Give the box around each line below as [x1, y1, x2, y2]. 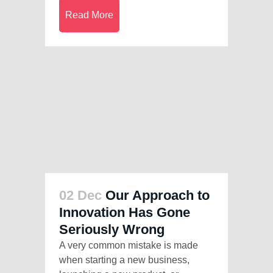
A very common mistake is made [59, 240, 198, 251]
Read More [65, 10, 113, 21]
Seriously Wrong [59, 222, 165, 238]
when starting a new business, [59, 255, 190, 266]
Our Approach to [105, 188, 210, 204]
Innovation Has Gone [59, 205, 190, 221]
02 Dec [59, 188, 102, 204]
